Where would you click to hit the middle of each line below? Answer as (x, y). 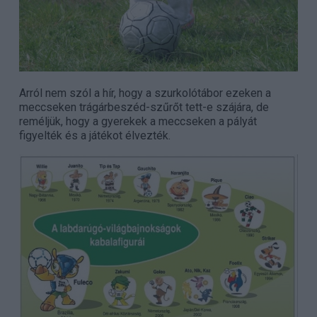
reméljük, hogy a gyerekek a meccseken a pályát (138, 121)
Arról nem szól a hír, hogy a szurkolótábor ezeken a (145, 93)
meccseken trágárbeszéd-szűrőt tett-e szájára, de (144, 107)
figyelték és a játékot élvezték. (94, 135)
